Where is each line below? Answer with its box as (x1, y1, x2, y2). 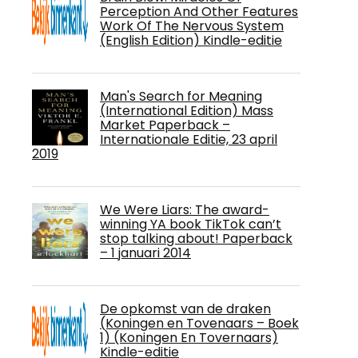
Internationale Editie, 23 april (100, 130, 277, 149)
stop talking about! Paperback (100, 229, 292, 248)
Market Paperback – (100, 116, 230, 134)
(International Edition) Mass (100, 101, 273, 120)
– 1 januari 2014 (100, 244, 191, 262)
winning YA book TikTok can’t (100, 215, 281, 233)
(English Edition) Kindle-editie (100, 31, 282, 50)
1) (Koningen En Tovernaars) (100, 328, 278, 347)
